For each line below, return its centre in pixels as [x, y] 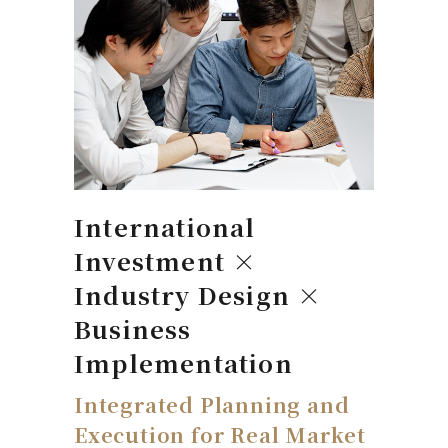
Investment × [166, 261]
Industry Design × [198, 295]
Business [133, 329]
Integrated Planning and [212, 405]
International [165, 227]
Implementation [183, 363]
